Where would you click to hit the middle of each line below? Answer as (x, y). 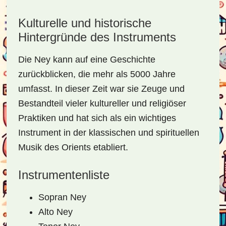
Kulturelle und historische (84, 23)
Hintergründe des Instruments (97, 37)
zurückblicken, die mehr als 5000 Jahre (97, 74)
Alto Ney (55, 212)
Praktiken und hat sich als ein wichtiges (97, 118)
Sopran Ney (62, 197)
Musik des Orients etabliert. (73, 147)
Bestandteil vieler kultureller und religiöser (102, 103)
